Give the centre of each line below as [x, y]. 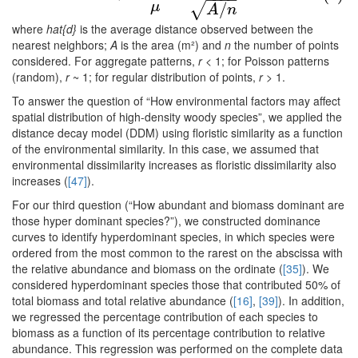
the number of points [285, 45]
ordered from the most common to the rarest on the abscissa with [177, 253]
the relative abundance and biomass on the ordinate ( [147, 269]
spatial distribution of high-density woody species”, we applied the [177, 117]
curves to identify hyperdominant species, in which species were [173, 237]
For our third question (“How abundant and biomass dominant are [178, 205]
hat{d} [62, 29]
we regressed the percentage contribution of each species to [165, 317]
